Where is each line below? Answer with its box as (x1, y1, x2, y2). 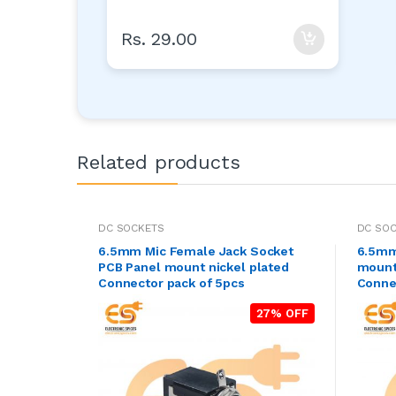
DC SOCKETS (98, 221, 164, 234)
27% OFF (255, 306, 308, 320)
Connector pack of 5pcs (98, 275, 245, 290)
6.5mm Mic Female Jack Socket (98, 243, 293, 258)
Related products (77, 150, 240, 173)
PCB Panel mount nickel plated (98, 259, 289, 274)
